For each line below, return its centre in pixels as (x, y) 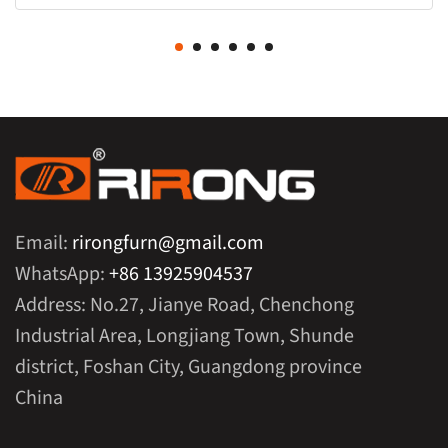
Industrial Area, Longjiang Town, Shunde (184, 336)
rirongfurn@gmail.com (168, 243)
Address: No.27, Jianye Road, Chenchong (184, 305)
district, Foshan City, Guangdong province (188, 367)
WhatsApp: (62, 274)
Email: (43, 243)
